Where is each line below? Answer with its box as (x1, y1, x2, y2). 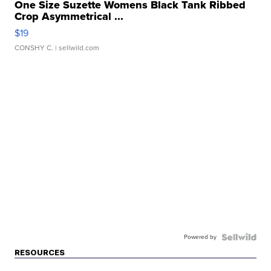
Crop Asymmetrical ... (15, 8, 124, 25)
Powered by (183, 232, 217, 242)
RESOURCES (15, 247, 65, 258)
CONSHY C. (15, 42, 54, 54)
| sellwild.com (53, 42, 100, 54)
